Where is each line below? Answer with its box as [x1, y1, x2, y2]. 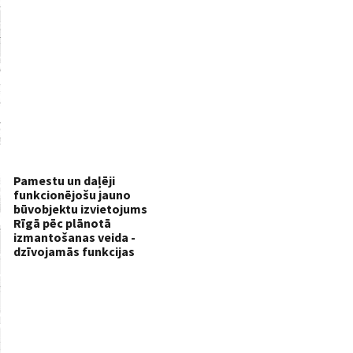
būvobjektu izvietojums [13, 200, 147, 217]
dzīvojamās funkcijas [13, 243, 135, 259]
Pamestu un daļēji [13, 172, 115, 188]
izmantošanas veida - [13, 229, 136, 245]
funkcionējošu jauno [13, 186, 131, 203]
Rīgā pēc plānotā [13, 214, 111, 231]
